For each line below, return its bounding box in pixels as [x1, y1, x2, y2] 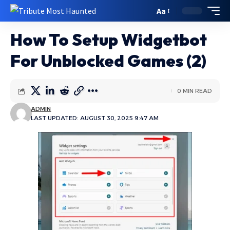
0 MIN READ [177, 87, 212, 94]
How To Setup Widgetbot [10, 29, 207, 50]
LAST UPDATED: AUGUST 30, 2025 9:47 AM [31, 114, 159, 122]
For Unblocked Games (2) [10, 50, 206, 71]
